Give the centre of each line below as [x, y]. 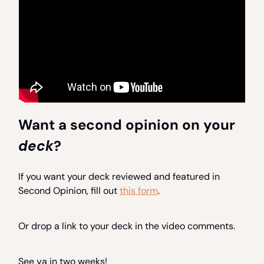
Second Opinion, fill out [69, 191]
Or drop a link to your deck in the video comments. [127, 226]
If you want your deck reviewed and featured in [119, 177]
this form [139, 191]
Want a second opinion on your [127, 125]
